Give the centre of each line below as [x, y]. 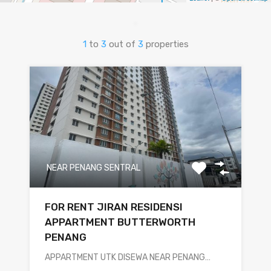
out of [123, 44]
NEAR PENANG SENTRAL [93, 168]
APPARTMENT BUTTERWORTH [120, 222]
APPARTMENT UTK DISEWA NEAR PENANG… [128, 258]
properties [167, 44]
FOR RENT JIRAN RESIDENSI [114, 207]
